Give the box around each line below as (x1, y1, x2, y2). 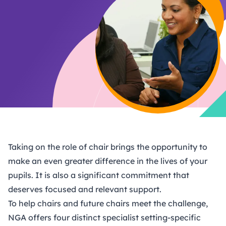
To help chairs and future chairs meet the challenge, (8, 198, 208, 208)
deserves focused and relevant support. (8, 184, 161, 194)
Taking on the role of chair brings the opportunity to (8, 141, 207, 152)
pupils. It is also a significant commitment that (8, 169, 189, 180)
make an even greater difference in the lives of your (8, 155, 207, 166)
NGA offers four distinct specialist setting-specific (8, 212, 201, 222)
